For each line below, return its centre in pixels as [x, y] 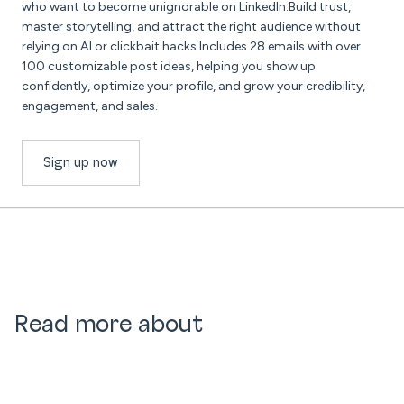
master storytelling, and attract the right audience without [191, 27]
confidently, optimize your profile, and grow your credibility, [193, 87]
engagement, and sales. [90, 106]
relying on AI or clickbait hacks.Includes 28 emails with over [191, 47]
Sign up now [81, 163]
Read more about [109, 326]
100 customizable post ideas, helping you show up [169, 67]
